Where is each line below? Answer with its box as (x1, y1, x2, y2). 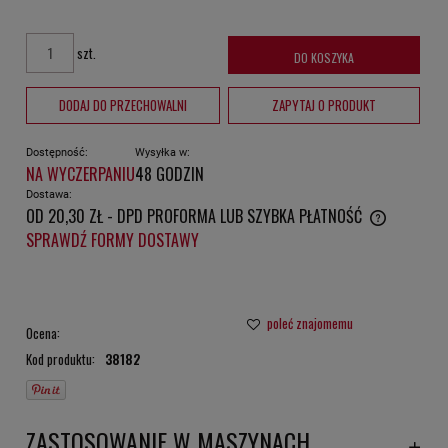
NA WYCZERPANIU (26, 161, 135, 186)
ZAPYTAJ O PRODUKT (272, 94, 376, 115)
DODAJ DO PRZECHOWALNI (59, 94, 187, 115)
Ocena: (26, 323, 60, 344)
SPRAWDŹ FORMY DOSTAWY (26, 227, 199, 252)
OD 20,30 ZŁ (26, 203, 103, 228)
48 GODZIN (135, 161, 204, 186)
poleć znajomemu (266, 313, 353, 334)
